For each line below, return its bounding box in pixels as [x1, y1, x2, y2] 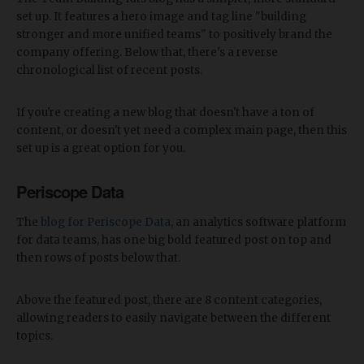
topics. [16, 328, 53, 343]
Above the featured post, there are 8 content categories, [16, 292, 322, 307]
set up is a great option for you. [16, 141, 185, 155]
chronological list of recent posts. [16, 63, 202, 77]
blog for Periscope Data [41, 214, 171, 229]
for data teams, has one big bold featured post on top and [16, 232, 331, 247]
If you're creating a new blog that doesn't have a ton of [16, 105, 314, 119]
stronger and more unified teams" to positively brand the [16, 27, 332, 41]
